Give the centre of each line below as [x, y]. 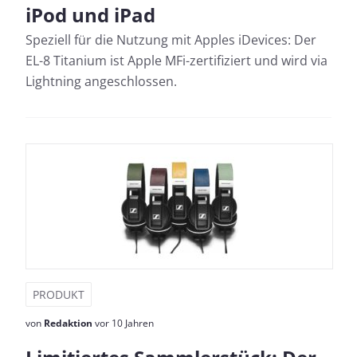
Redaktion [68, 323]
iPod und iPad [90, 15]
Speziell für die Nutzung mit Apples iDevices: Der [171, 40]
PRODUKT [59, 294]
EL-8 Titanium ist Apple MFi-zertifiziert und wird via [177, 61]
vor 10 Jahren [123, 323]
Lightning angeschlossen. [101, 81]
